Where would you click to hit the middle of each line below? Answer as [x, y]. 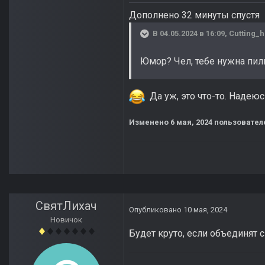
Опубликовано [156, 210]
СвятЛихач [66, 206]
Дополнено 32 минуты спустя [194, 15]
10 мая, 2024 [205, 210]
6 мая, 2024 [191, 122]
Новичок [66, 220]
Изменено [150, 122]
